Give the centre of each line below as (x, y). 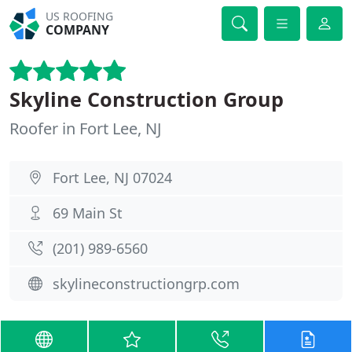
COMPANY (78, 30)
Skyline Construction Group (147, 99)
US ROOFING (80, 16)
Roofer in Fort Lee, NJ (85, 128)
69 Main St (88, 213)
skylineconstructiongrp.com (146, 284)
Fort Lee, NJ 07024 (112, 178)
